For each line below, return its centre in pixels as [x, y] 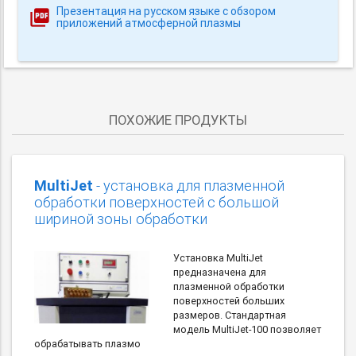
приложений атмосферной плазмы [149, 23]
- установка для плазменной [189, 185]
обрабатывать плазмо [87, 343]
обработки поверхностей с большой [157, 202]
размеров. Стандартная [229, 315]
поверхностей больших [228, 300]
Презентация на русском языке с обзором [166, 11]
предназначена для [219, 272]
